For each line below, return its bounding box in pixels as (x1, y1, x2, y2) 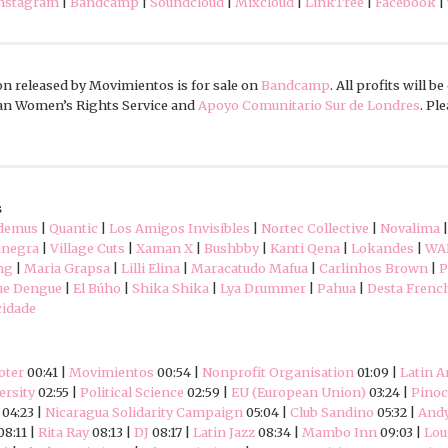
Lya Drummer (220, 280, 306, 297)
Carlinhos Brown (319, 260, 428, 277)
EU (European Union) (231, 384, 366, 401)
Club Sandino (290, 404, 374, 421)
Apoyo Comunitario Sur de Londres (198, 97, 420, 114)
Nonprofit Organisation (202, 364, 354, 381)
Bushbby (204, 240, 259, 257)
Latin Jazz (193, 424, 255, 441)
